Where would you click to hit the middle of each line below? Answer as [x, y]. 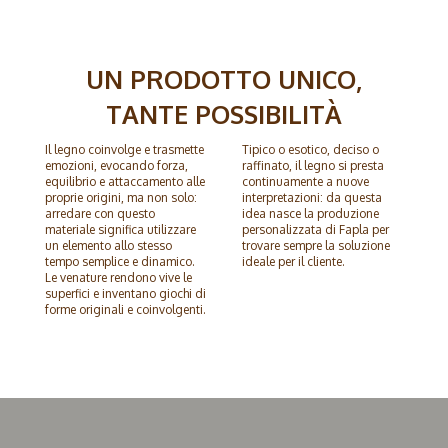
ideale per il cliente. [293, 262]
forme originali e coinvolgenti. [125, 310]
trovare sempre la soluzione [315, 246]
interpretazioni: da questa [311, 198]
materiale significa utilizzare [120, 230]
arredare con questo [99, 214]
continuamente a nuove [305, 182]
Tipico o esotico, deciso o [310, 150]
